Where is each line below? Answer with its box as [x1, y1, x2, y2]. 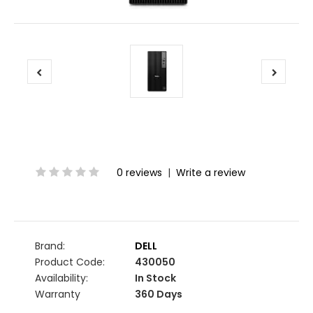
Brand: [35, 238, 65, 253]
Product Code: [35, 254, 105, 269]
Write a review [176, 165, 245, 180]
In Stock [133, 270, 176, 285]
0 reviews [117, 165, 162, 180]
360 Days [133, 286, 182, 301]
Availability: [35, 270, 88, 285]
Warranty [35, 286, 80, 301]
